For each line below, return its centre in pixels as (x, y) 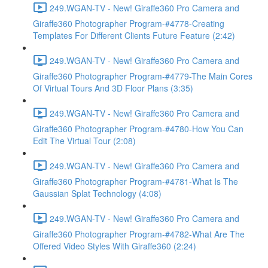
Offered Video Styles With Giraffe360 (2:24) (115, 246)
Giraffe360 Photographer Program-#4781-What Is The (135, 181)
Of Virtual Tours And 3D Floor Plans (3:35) (113, 88)
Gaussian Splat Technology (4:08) (97, 193)
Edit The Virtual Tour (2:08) (84, 141)
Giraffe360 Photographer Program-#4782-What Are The (139, 234)
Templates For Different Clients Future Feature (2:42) (134, 35)
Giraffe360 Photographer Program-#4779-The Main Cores (143, 76)
